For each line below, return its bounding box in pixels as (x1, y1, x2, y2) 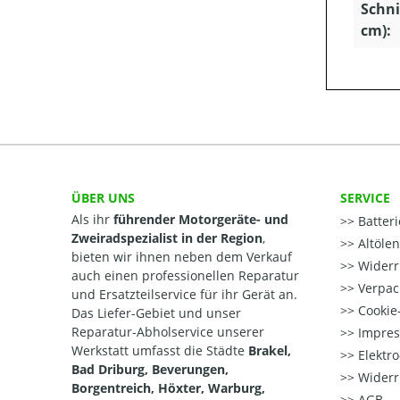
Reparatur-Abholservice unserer (71, 323, 264, 340)
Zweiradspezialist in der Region (71, 229, 262, 246)
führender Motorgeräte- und (113, 211, 288, 228)
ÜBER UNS (71, 188, 135, 206)
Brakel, (248, 342, 291, 359)
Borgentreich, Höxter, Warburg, (71, 379, 265, 396)
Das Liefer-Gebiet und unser (71, 304, 241, 321)
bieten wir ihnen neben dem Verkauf (71, 248, 292, 265)
